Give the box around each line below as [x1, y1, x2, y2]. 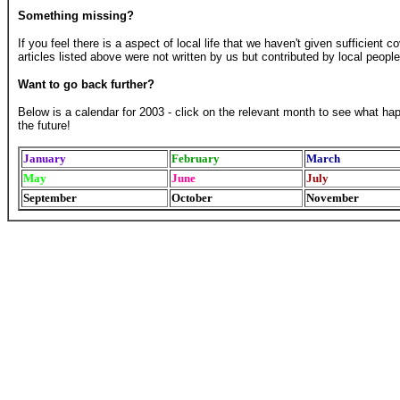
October [171, 191, 212, 204]
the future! [18, 119, 71, 132]
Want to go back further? [18, 78, 154, 91]
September [23, 191, 77, 204]
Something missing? [18, 9, 134, 22]
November [306, 191, 359, 204]
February [171, 152, 220, 165]
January [23, 152, 66, 165]
